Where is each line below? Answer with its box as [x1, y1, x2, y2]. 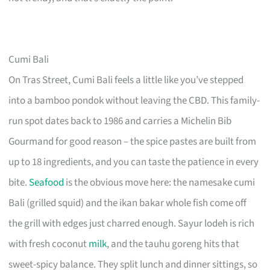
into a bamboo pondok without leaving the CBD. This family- [8, 93, 260, 108]
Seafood [29, 175, 64, 190]
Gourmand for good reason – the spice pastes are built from [8, 134, 257, 149]
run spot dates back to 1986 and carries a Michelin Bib [8, 113, 232, 128]
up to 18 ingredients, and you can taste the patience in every [8, 154, 259, 169]
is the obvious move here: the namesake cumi [64, 175, 256, 190]
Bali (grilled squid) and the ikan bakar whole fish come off [8, 195, 247, 210]
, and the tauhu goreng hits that [107, 236, 240, 251]
